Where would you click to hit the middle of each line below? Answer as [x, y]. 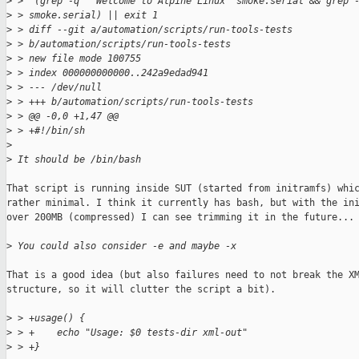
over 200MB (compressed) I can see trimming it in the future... [180, 218]
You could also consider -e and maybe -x [124, 246]
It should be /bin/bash [77, 160]
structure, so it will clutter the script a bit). [141, 290]
